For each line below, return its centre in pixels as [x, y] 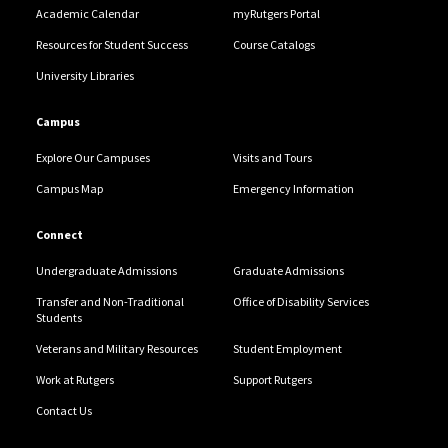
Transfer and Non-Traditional [109, 301]
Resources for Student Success [111, 44]
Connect [59, 234]
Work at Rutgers [74, 379]
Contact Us [63, 410]
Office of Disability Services [300, 301]
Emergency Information [293, 188]
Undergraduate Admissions [106, 270]
